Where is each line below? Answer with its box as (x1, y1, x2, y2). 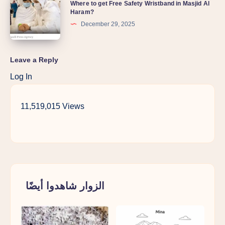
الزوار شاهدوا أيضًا (26, 180, 104, 191)
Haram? (70, 8, 94, 16)
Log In (10, 72, 32, 81)
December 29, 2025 (81, 20, 135, 28)
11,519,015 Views (21, 101, 84, 110)
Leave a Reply (10, 55, 58, 64)
